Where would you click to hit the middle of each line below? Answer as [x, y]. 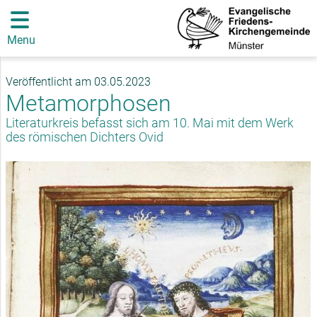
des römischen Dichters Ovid [85, 137]
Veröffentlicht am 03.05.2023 [78, 82]
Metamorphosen [88, 103]
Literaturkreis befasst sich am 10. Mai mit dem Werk [150, 123]
